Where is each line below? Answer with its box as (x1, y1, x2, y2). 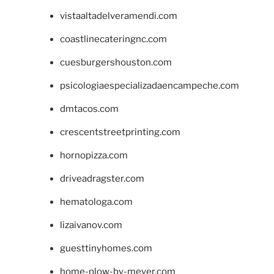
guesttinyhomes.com (59, 243, 152, 254)
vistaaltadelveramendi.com (59, 10, 177, 22)
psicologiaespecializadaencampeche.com (59, 80, 239, 92)
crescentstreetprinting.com (59, 127, 180, 138)
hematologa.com (59, 196, 133, 208)
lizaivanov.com (59, 220, 122, 231)
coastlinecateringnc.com (59, 34, 167, 45)
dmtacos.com (59, 103, 119, 115)
